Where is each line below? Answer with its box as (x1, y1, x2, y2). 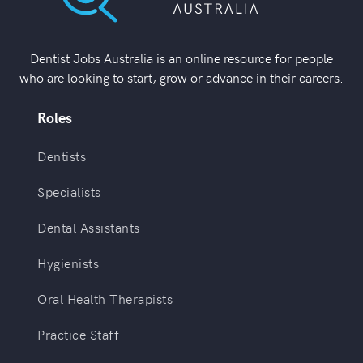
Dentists (37, 146, 87, 164)
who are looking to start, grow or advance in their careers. (19, 67, 344, 86)
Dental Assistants (37, 217, 140, 236)
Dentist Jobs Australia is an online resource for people (30, 48, 333, 66)
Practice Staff (37, 324, 120, 343)
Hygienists (37, 253, 100, 271)
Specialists (37, 181, 101, 200)
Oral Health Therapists (37, 288, 173, 307)
